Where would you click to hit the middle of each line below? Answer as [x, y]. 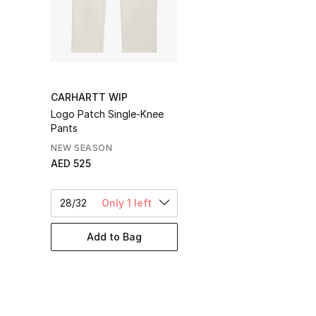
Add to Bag [114, 237]
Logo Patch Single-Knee [107, 114]
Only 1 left [127, 202]
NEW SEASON [81, 147]
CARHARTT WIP [89, 97]
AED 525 [71, 163]
